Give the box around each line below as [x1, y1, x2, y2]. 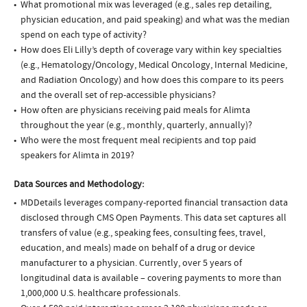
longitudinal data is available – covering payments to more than [21, 272, 282, 285]
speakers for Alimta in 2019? [21, 149, 134, 162]
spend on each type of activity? [21, 29, 147, 42]
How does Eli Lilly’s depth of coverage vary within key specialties [21, 44, 282, 57]
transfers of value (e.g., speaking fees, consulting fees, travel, [21, 227, 265, 240]
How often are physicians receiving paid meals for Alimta [21, 104, 250, 117]
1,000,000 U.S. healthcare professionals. [21, 287, 180, 300]
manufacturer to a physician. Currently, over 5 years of [21, 257, 242, 270]
